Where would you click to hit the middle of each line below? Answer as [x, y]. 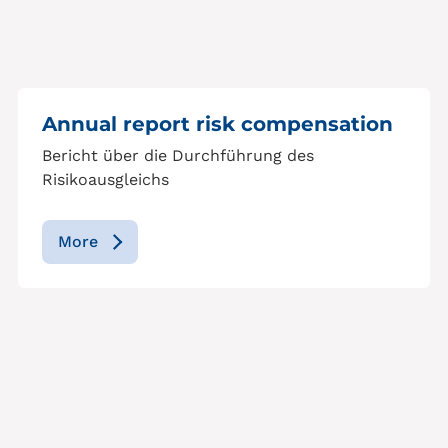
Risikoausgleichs [105, 179]
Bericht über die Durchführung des [178, 155]
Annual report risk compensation [217, 124]
